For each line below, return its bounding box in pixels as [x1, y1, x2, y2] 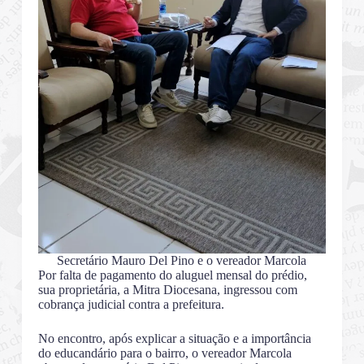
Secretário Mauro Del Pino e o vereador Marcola [57, 253, 307, 267]
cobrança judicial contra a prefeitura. [37, 297, 224, 311]
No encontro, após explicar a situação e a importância [37, 331, 311, 345]
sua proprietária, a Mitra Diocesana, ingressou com [37, 282, 297, 297]
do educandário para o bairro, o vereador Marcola [37, 345, 292, 360]
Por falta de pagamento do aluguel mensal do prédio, [37, 267, 307, 282]
